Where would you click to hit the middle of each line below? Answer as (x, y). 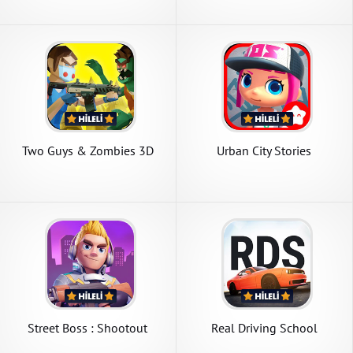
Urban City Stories (264, 151)
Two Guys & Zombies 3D (87, 151)
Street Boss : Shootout (88, 328)
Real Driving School (264, 328)
